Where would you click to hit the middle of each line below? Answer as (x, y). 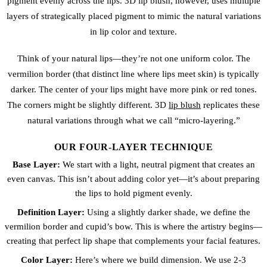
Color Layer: (47, 260)
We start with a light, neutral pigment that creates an (157, 164)
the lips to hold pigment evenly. (133, 193)
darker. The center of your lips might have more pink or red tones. (133, 90)
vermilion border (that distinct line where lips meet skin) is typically (133, 74)
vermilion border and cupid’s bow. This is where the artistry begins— (133, 226)
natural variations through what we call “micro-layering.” (133, 121)
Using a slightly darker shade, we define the (167, 212)
